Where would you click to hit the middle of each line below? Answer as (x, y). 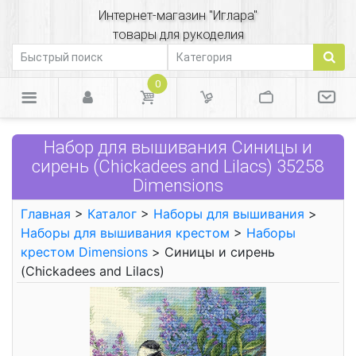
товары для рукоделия (178, 35)
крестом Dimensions (84, 252)
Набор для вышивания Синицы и (178, 147)
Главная (46, 214)
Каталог (112, 214)
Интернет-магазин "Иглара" (178, 15)
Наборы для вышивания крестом (125, 233)
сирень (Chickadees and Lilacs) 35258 (178, 166)
